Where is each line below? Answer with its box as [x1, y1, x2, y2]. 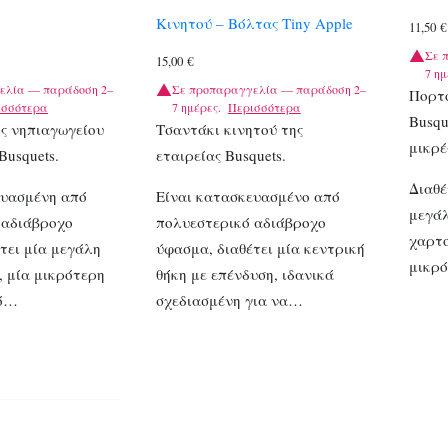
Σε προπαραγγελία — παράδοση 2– [171, 80, 366, 97]
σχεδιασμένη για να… [155, 289, 303, 310]
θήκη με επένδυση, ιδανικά [155, 263, 334, 284]
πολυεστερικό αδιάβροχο [155, 211, 326, 232]
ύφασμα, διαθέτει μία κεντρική [155, 237, 365, 258]
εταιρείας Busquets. [155, 144, 286, 165]
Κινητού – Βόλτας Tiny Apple [155, 13, 353, 34]
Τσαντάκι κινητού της [155, 118, 303, 139]
